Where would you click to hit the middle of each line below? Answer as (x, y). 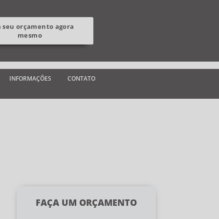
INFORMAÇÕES (30, 78)
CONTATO (81, 78)
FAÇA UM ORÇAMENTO (86, 202)
